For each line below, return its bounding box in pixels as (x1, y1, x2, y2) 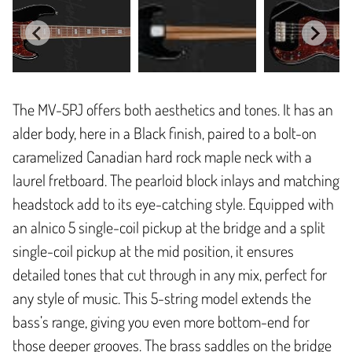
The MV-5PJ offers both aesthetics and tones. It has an (13, 99, 333, 120)
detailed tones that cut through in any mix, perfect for (13, 264, 327, 285)
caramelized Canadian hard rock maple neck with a (13, 146, 312, 167)
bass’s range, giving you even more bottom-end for (13, 311, 310, 332)
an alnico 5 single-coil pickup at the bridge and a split (13, 217, 325, 238)
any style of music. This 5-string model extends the (13, 288, 311, 309)
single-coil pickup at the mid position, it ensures (13, 240, 294, 262)
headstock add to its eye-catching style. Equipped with (13, 193, 334, 214)
